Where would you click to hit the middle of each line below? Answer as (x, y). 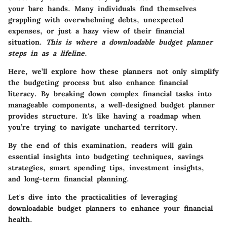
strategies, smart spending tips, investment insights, (106, 167)
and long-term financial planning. (69, 179)
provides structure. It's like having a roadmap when (104, 116)
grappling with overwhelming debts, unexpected (96, 20)
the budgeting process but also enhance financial (98, 82)
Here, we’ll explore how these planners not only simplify (113, 71)
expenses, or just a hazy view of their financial (96, 31)
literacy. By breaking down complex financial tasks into (110, 93)
